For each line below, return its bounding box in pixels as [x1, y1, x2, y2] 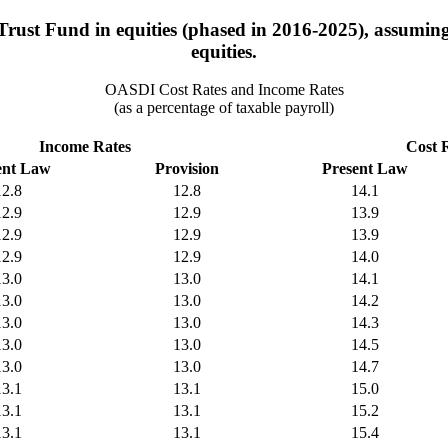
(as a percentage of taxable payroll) [114, 99, 334, 117]
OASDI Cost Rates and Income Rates [104, 81, 344, 99]
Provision [154, 160, 219, 178]
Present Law [322, 160, 408, 178]
